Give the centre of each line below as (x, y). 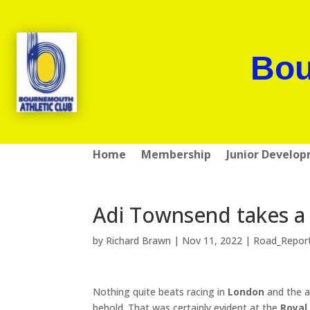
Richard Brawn (139, 240)
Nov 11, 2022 (212, 240)
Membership (176, 154)
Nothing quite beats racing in (161, 291)
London (246, 291)
